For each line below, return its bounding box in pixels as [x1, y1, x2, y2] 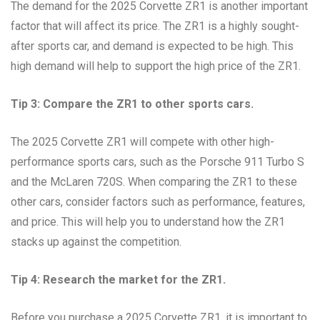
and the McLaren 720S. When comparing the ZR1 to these [11, 174, 297, 189]
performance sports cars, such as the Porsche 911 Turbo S [11, 154, 304, 169]
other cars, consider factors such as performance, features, [11, 194, 305, 209]
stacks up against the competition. [11, 234, 181, 249]
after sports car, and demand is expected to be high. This [11, 39, 294, 53]
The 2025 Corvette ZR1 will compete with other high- [11, 134, 274, 149]
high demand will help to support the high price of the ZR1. [11, 59, 301, 73]
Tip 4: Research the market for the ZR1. [11, 272, 226, 286]
